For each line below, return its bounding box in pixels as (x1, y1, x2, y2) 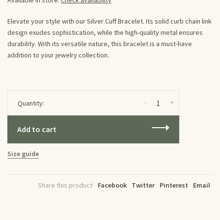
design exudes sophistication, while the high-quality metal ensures (7, 28, 203, 37)
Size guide (7, 149, 39, 158)
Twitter (132, 181, 155, 190)
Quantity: (18, 99, 44, 108)
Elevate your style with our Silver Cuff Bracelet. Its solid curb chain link (7, 17, 212, 26)
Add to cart (17, 124, 56, 134)
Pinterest (160, 181, 188, 190)
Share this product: (38, 181, 94, 190)
